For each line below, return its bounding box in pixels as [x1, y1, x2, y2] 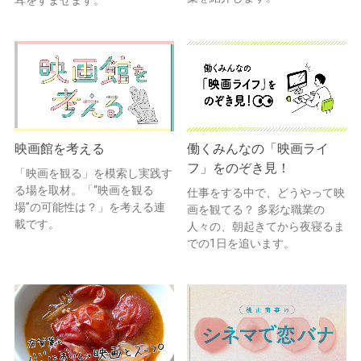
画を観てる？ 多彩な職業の [187, 202, 325, 216]
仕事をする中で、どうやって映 [187, 185, 345, 199]
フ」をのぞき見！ [187, 160, 303, 176]
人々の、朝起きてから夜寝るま [187, 219, 345, 233]
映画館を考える [15, 140, 105, 156]
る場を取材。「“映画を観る [15, 183, 154, 197]
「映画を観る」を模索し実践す [15, 166, 172, 180]
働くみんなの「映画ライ [187, 140, 329, 156]
